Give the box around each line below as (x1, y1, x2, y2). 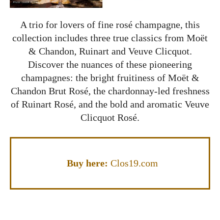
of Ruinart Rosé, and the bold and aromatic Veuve (11, 98, 209, 110)
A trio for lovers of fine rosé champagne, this (20, 19, 200, 30)
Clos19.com (110, 157, 158, 168)
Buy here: (67, 157, 110, 168)
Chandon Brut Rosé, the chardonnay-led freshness (10, 85, 210, 96)
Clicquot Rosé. (81, 111, 139, 123)
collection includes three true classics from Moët (12, 32, 208, 43)
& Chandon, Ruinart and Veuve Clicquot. (28, 45, 192, 56)
